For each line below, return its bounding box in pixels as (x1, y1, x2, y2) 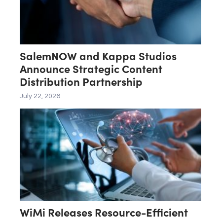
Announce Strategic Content (20, 61, 162, 76)
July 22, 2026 (20, 93, 60, 100)
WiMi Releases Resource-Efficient (20, 204, 188, 220)
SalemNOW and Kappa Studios (20, 48, 177, 64)
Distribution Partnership (20, 74, 143, 89)
